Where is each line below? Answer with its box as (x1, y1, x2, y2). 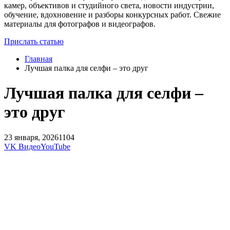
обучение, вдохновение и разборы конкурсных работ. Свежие (4, 10, 221, 19)
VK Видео (4, 142, 41, 151)
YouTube (41, 142, 70, 151)
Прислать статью (4, 36, 64, 46)
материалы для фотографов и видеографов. (4, 19, 156, 28)
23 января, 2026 (4, 132, 59, 142)
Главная (25, 54, 52, 63)
